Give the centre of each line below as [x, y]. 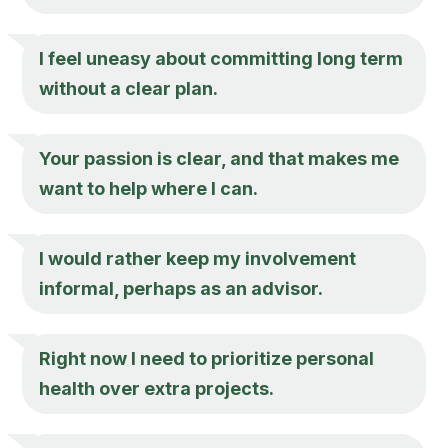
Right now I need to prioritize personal [207, 358]
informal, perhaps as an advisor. [181, 288]
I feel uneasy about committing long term [221, 58]
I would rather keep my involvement [198, 258]
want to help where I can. [149, 188]
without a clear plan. [129, 88]
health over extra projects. [157, 388]
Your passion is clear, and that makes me [219, 158]
